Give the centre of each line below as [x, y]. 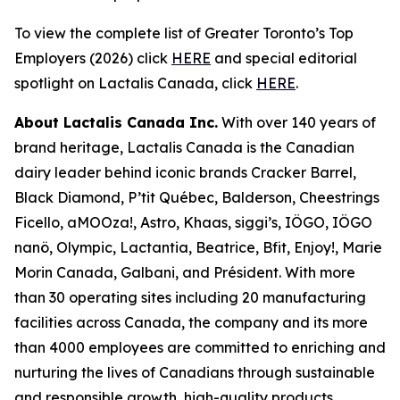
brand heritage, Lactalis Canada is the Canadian [184, 147]
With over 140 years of [297, 122]
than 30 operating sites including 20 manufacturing [190, 297]
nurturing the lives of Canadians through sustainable [195, 372]
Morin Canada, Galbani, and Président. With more [185, 272]
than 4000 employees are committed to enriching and [200, 347]
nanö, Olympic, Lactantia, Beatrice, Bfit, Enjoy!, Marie [198, 247]
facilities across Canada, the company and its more [191, 322]
